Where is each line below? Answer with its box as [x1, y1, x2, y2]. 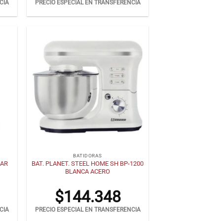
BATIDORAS [73, 153, 102, 159]
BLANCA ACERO [65, 167, 110, 175]
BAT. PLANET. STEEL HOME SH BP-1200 [32, 159, 144, 167]
